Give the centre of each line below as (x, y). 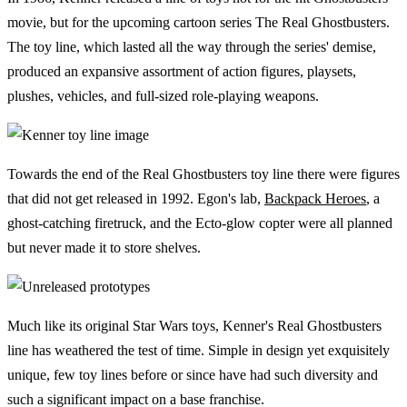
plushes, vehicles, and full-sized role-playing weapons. (163, 95)
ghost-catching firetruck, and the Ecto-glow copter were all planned (200, 223)
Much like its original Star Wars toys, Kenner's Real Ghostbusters (194, 325)
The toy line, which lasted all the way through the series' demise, (192, 46)
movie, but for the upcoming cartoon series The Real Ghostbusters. (199, 22)
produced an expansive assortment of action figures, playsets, (182, 71)
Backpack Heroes (315, 198)
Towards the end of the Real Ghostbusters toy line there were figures (203, 174)
